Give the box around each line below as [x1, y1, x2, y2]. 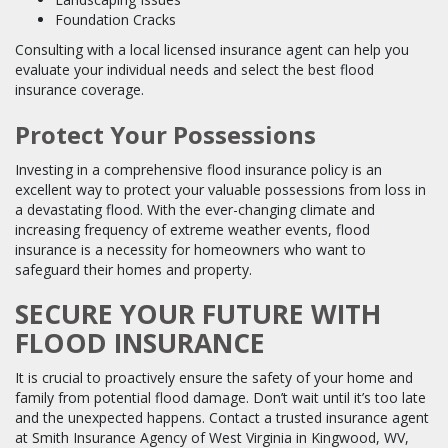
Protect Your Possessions [15, 117, 316, 151]
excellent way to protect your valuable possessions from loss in [15, 179, 426, 199]
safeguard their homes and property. [15, 259, 252, 279]
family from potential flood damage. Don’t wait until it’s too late [15, 387, 426, 407]
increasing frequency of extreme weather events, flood [15, 219, 370, 239]
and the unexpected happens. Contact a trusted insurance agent [15, 407, 429, 427]
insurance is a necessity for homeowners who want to [15, 239, 366, 259]
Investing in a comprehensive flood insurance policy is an [15, 159, 382, 179]
